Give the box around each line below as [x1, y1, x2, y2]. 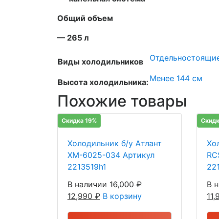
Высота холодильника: [58, 77, 149, 88]
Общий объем [57, 13, 115, 23]
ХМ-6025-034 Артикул [67, 150, 154, 160]
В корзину [103, 191, 142, 201]
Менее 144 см [150, 73, 202, 84]
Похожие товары [57, 91, 187, 111]
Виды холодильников [58, 57, 143, 67]
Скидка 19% [62, 117, 97, 125]
